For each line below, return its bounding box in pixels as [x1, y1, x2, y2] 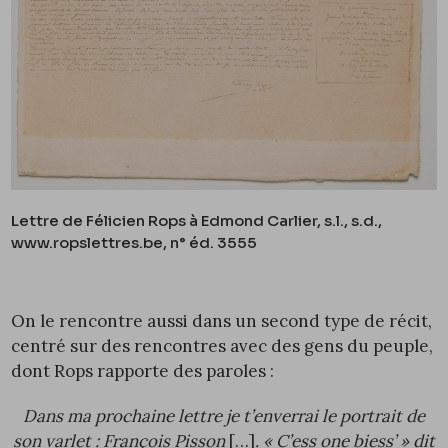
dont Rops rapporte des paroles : [11, 360, 275, 383]
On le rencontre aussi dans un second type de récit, [11, 310, 433, 333]
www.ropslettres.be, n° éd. [11, 233, 218, 253]
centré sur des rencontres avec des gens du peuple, [11, 335, 434, 358]
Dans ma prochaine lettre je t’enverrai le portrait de [23, 405, 425, 428]
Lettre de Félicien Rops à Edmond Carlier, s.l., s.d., [11, 211, 383, 231]
